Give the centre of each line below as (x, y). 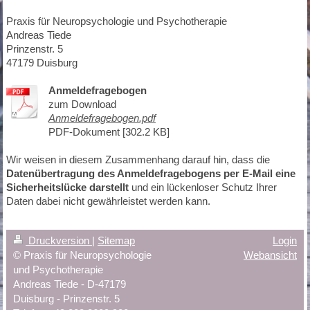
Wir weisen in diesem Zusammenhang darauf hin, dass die (138, 160)
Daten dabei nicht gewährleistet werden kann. (108, 201)
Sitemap (116, 241)
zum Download (82, 104)
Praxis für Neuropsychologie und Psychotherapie (116, 21)
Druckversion (58, 241)
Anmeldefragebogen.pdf (102, 118)
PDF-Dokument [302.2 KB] (109, 132)
